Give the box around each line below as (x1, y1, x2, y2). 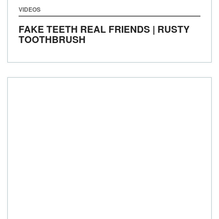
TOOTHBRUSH (19, 32, 86, 46)
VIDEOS (19, 5, 41, 14)
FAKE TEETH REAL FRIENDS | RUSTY (19, 22, 190, 36)
